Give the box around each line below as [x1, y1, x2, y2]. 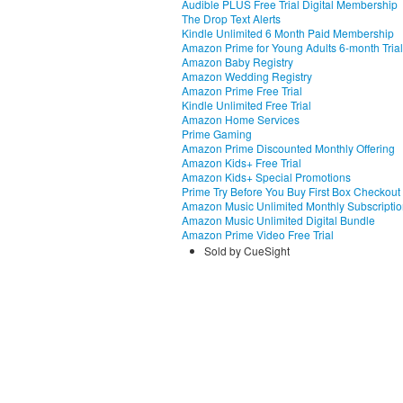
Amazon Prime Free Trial [182, 83, 302, 98]
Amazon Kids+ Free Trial [182, 155, 301, 170]
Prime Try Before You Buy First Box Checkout [182, 184, 400, 199]
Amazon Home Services [182, 112, 300, 127]
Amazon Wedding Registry [182, 68, 312, 84]
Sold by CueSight [204, 243, 290, 258]
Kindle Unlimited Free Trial [182, 97, 311, 112]
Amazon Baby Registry [182, 54, 293, 69]
